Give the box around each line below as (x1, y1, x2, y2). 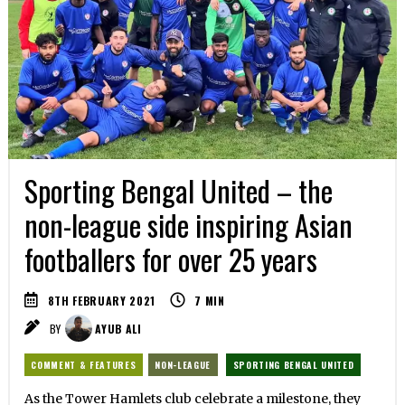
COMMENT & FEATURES (31, 357, 137, 372)
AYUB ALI (91, 321, 142, 337)
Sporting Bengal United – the (24, 169, 333, 212)
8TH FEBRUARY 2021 (47, 293, 155, 309)
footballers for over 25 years (24, 238, 317, 281)
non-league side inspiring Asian (24, 203, 353, 247)
